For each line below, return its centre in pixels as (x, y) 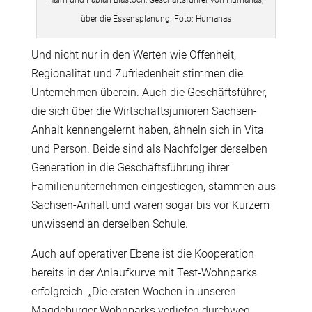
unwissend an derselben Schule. (109, 224)
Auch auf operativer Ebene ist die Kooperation (142, 253)
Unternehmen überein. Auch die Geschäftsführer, (149, 92)
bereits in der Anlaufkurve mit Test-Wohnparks (144, 272)
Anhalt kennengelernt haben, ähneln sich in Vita (147, 130)
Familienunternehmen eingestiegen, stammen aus (153, 186)
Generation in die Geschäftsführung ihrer (130, 167)
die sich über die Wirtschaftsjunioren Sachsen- (144, 111)
